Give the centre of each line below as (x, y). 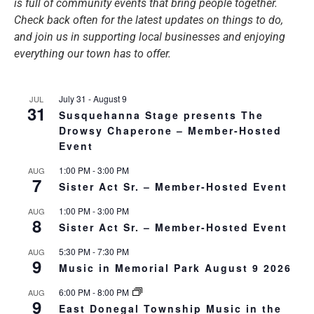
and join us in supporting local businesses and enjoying (150, 36)
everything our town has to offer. (93, 53)
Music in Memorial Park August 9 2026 (175, 267)
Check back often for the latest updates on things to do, (149, 20)
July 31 (73, 98)
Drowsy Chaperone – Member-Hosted (170, 130)
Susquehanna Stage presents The (161, 115)
